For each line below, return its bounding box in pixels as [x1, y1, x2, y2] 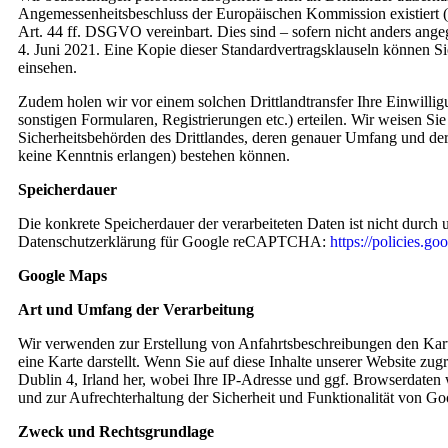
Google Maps [18, 267, 107, 284]
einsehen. [18, 59, 77, 76]
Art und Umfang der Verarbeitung [18, 301, 254, 318]
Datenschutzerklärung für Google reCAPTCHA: [18, 233, 330, 250]
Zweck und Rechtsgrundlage [18, 423, 214, 440]
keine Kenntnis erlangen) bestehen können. [18, 147, 290, 164]
